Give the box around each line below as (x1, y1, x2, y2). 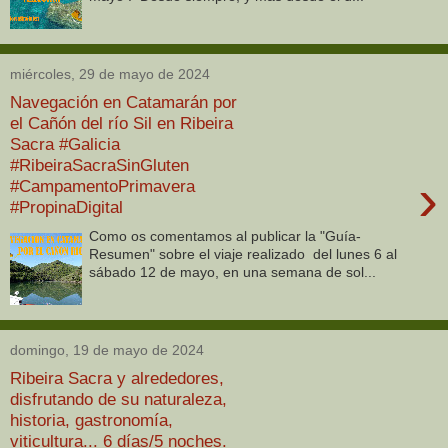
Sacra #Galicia (10, 134, 120, 155)
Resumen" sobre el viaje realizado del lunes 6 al (89, 245, 398, 262)
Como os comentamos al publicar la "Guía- (89, 227, 362, 244)
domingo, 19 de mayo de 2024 (10, 341, 204, 358)
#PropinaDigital (10, 197, 123, 218)
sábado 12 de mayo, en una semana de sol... (89, 263, 377, 280)
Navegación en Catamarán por (10, 92, 237, 113)
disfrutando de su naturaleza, (10, 389, 227, 410)
